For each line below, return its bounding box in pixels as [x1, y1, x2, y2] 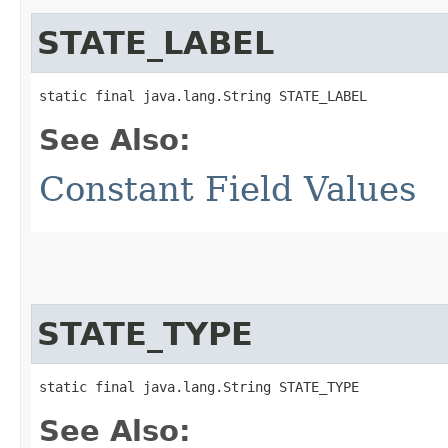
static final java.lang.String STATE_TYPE [39, 378, 359, 395]
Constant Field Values [39, 168, 416, 209]
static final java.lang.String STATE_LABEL [39, 87, 367, 104]
